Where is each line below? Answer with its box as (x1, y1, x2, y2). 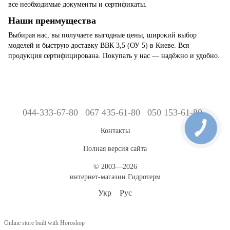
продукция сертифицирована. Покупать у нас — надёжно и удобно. (8, 52, 220, 60)
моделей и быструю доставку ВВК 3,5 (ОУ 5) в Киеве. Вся (8, 42, 189, 50)
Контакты (100, 127, 130, 135)
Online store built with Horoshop (4, 219, 85, 226)
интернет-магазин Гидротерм (69, 173, 161, 181)
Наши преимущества (8, 15, 96, 26)
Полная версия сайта (83, 145, 147, 153)
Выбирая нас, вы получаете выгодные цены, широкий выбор (8, 31, 197, 40)
